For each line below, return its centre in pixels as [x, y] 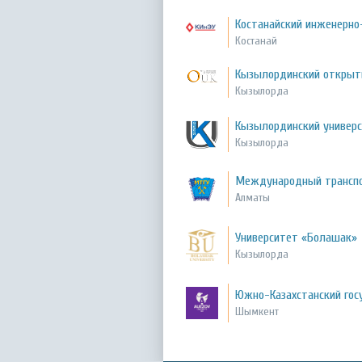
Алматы [253, 197]
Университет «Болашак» [297, 237]
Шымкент [257, 312]
